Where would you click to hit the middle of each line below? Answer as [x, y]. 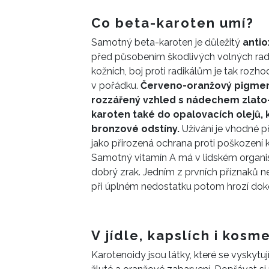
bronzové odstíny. [135, 129]
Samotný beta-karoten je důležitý [167, 43]
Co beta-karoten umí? [173, 23]
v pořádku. [116, 86]
